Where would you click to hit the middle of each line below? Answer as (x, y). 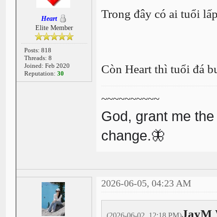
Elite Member (54, 28)
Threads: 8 (38, 58)
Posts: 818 (38, 50)
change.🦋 (133, 135)
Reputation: (40, 73)
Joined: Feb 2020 (47, 65)
